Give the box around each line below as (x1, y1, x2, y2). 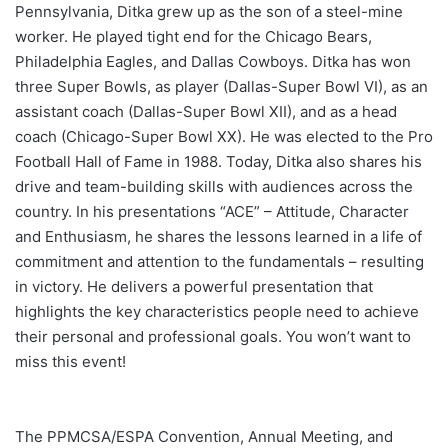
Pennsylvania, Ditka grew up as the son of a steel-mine (15, 2, 403, 22)
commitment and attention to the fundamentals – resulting (15, 252, 424, 272)
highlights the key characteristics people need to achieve (15, 302, 419, 322)
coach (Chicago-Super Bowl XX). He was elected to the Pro (15, 127, 433, 147)
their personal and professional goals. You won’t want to (15, 327, 411, 347)
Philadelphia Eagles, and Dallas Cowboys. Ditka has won (15, 52, 411, 72)
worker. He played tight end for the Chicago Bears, (15, 27, 372, 47)
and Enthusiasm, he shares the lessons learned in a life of (15, 227, 422, 247)
